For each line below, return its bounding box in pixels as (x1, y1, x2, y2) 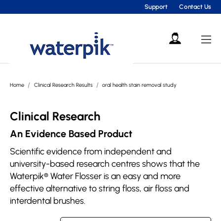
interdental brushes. (10, 195, 85, 206)
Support (145, 3, 168, 10)
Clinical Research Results (34, 82, 93, 88)
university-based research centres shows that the (10, 158, 200, 169)
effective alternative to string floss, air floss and (10, 183, 189, 194)
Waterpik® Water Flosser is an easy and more (10, 171, 181, 182)
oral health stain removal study (102, 82, 177, 88)
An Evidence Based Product (10, 128, 132, 140)
